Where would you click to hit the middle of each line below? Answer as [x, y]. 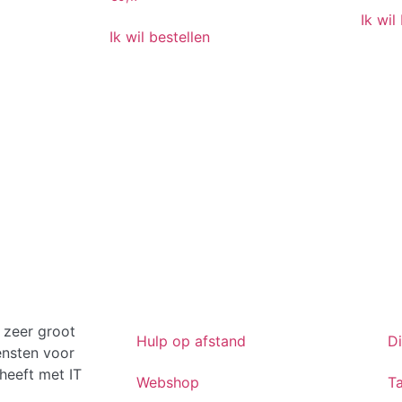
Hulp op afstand [191, 341]
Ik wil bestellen [160, 36]
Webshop [168, 383]
